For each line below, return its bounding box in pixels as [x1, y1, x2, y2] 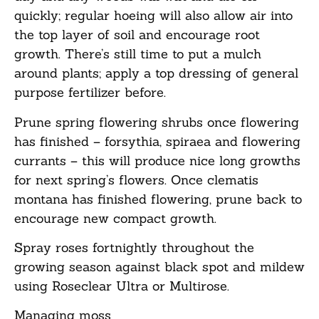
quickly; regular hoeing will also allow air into [14, 7, 293, 24]
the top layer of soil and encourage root [14, 26, 260, 43]
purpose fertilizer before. [14, 84, 166, 101]
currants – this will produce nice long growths [14, 152, 300, 169]
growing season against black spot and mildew [14, 258, 305, 276]
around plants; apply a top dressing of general [14, 65, 298, 82]
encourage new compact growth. [14, 209, 216, 226]
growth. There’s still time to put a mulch [14, 46, 261, 63]
